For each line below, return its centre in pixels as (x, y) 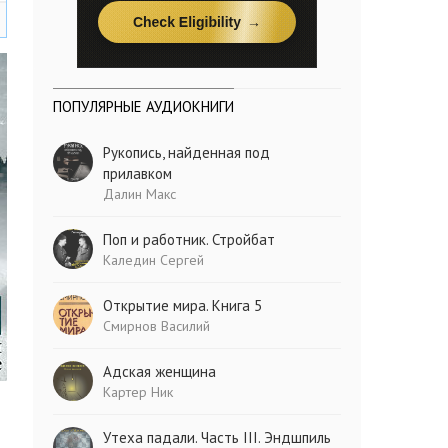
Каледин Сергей (154, 260)
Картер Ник (138, 392)
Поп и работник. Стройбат (189, 239)
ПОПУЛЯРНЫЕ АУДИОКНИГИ (144, 106)
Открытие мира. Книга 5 (183, 305)
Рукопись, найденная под (187, 152)
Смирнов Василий (157, 326)
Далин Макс (140, 194)
